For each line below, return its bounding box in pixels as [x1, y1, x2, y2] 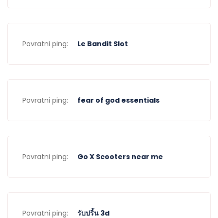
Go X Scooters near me [77, 151, 163, 162]
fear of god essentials [77, 95, 160, 105]
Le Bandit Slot [77, 38, 128, 49]
